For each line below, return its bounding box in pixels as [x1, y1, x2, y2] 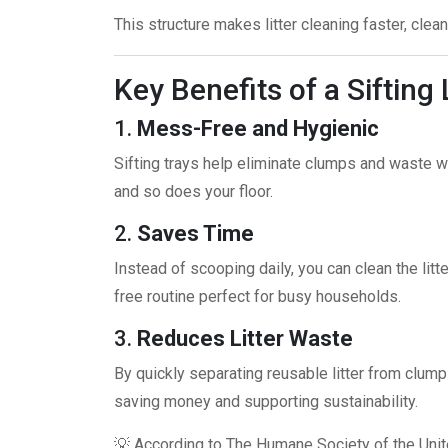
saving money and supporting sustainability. [114, 392, 418, 412]
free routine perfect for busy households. [114, 287, 401, 307]
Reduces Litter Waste [137, 326, 353, 352]
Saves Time [137, 221, 254, 247]
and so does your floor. [114, 182, 273, 202]
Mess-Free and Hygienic [137, 116, 379, 142]
